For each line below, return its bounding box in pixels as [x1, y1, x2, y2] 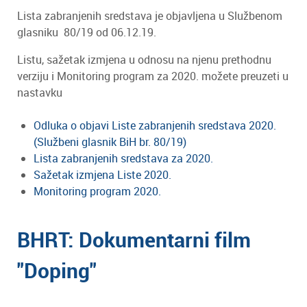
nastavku [17, 85, 62, 101]
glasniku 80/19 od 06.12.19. [17, 25, 156, 40]
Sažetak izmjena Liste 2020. [34, 167, 171, 183]
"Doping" [17, 256, 97, 285]
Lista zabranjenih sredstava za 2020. [34, 151, 213, 167]
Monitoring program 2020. [34, 184, 161, 199]
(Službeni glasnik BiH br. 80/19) [34, 134, 186, 150]
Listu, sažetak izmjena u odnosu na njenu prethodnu [17, 52, 271, 68]
